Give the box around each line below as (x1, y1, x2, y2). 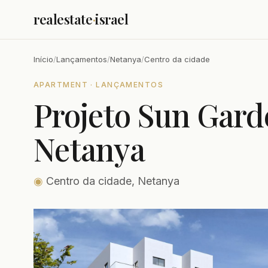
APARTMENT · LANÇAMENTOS (33, 80, 164, 89)
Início (33, 54, 53, 64)
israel (95, 10, 129, 28)
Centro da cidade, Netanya (43, 175, 179, 187)
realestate (33, 10, 93, 28)
